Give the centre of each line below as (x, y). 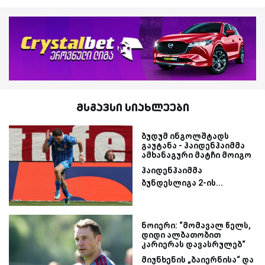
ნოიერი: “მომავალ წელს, (196, 225)
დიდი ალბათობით (181, 235)
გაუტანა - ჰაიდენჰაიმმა (193, 145)
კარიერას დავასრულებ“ (193, 244)
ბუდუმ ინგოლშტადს (185, 136)
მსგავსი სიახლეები (132, 107)
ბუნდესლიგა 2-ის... (182, 182)
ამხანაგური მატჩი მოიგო (196, 155)
